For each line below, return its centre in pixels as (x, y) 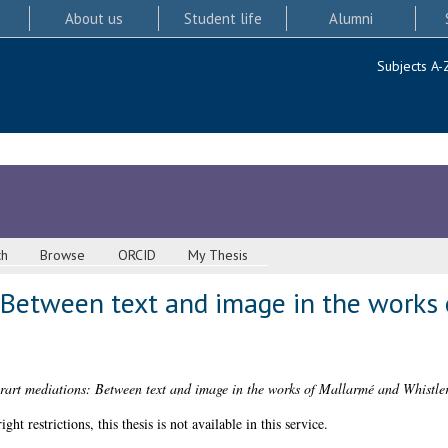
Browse (63, 255)
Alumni (351, 18)
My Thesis (218, 255)
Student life (222, 18)
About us (93, 18)
